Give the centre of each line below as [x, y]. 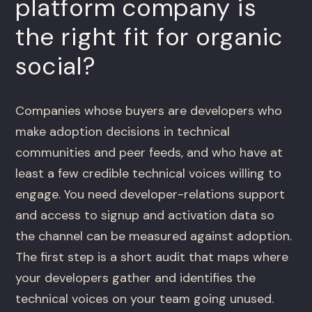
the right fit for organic [150, 37]
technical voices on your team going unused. [145, 299]
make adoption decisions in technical [123, 132]
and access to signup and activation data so [145, 216]
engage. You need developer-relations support [150, 195]
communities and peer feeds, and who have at [149, 153]
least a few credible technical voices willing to [149, 174]
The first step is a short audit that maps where [152, 257]
